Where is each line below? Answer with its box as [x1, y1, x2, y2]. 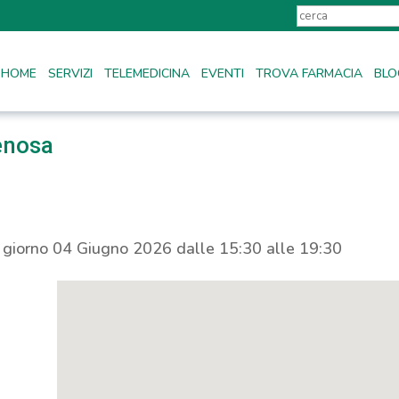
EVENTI [201, 64, 244, 82]
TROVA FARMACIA [256, 64, 362, 82]
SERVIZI [48, 64, 93, 82]
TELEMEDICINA [104, 64, 190, 82]
